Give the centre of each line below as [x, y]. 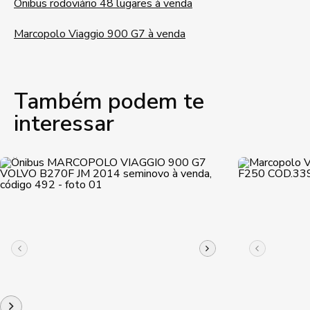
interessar [64, 124]
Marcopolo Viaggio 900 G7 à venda [100, 34]
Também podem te [109, 101]
